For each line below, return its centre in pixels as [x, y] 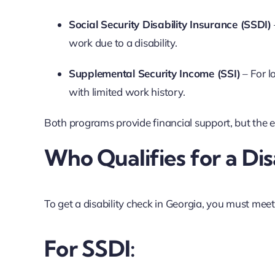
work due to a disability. [123, 42]
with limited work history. [127, 91]
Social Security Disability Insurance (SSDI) [170, 24]
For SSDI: [90, 249]
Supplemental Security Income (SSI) [154, 73]
